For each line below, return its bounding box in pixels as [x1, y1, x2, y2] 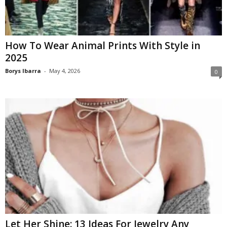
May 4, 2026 [49, 66, 80, 74]
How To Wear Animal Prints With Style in [5, 39, 200, 52]
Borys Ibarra [5, 66, 41, 74]
